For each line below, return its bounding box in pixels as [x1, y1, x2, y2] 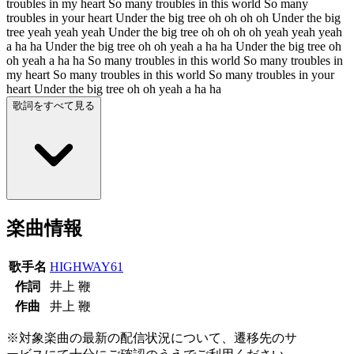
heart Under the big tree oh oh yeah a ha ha [6, 81, 221, 96]
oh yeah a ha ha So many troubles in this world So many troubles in [6, 53, 343, 67]
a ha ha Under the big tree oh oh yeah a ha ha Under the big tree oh [6, 39, 341, 53]
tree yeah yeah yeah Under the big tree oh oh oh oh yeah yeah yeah [6, 24, 342, 39]
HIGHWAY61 [50, 259, 123, 273]
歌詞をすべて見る [13, 99, 95, 111]
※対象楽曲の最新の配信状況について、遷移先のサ [6, 330, 297, 345]
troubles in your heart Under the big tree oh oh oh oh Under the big [6, 10, 341, 24]
